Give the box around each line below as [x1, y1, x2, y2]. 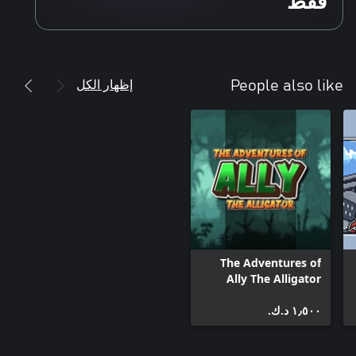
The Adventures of [220, 255, 321, 271]
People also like [230, 78, 343, 95]
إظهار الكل [76, 75, 133, 93]
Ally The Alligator [226, 271, 321, 287]
